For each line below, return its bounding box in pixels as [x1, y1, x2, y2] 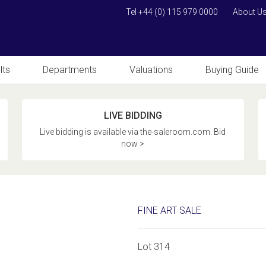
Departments [43, 64, 97, 75]
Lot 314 [138, 241, 170, 252]
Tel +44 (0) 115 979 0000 [126, 7, 218, 17]
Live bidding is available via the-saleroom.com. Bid [40, 127, 226, 137]
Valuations [129, 64, 173, 75]
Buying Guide [205, 64, 259, 75]
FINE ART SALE [138, 205, 202, 216]
